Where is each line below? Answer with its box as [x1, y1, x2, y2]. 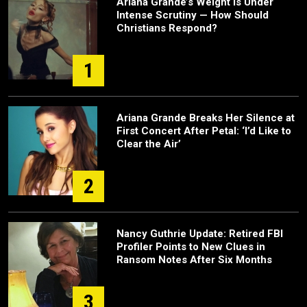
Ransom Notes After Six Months [116, 253, 272, 266]
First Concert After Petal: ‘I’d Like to [116, 124, 291, 137]
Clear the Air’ [116, 137, 181, 150]
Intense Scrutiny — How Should [116, 8, 269, 21]
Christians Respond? [116, 21, 217, 34]
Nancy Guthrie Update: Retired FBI [116, 227, 283, 240]
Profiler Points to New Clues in [116, 240, 265, 253]
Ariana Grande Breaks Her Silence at [116, 111, 295, 124]
